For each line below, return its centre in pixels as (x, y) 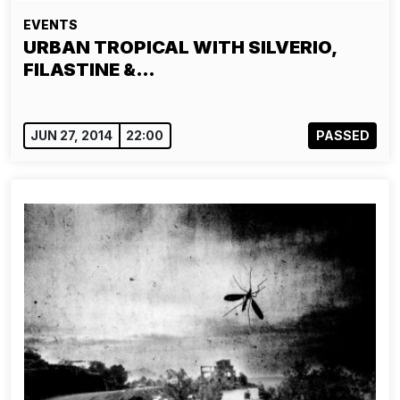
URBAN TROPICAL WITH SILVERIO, (180, 47)
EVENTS (50, 25)
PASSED (342, 136)
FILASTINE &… (89, 70)
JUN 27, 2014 (72, 136)
